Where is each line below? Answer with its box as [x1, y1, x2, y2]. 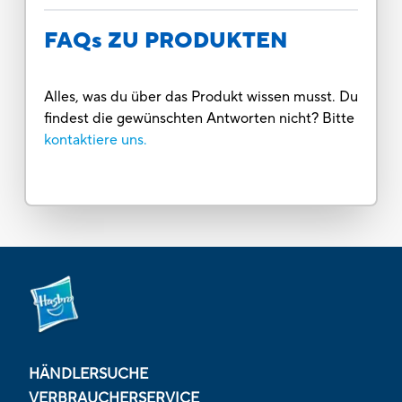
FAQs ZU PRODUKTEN [43, 26, 288, 55]
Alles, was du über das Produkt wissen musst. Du [43, 87, 358, 106]
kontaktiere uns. [43, 130, 147, 149]
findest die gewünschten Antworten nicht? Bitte [43, 109, 354, 127]
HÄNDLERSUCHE [29, 364, 148, 383]
